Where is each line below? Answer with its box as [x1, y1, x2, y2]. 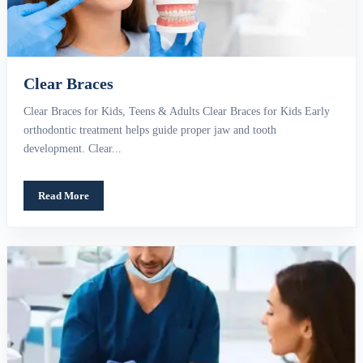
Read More [38, 190, 89, 203]
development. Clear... [23, 143, 122, 156]
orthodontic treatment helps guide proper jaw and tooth [23, 124, 276, 137]
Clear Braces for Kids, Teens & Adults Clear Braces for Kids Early [23, 105, 330, 118]
